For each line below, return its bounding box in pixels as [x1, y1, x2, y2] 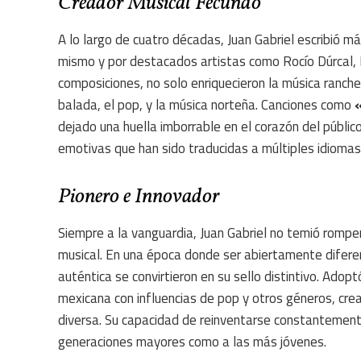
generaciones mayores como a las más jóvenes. [58, 331, 326, 353]
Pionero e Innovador [58, 182, 220, 212]
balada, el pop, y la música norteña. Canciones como [58, 94, 355, 116]
